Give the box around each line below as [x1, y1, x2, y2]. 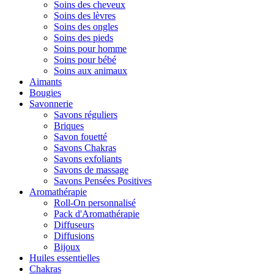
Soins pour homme [54, 43, 127, 54]
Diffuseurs [54, 220, 94, 230]
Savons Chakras [54, 143, 116, 153]
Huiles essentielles [29, 253, 100, 263]
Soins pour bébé [54, 54, 116, 65]
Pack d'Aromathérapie [54, 209, 139, 219]
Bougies [29, 87, 61, 98]
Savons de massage [54, 165, 128, 175]
